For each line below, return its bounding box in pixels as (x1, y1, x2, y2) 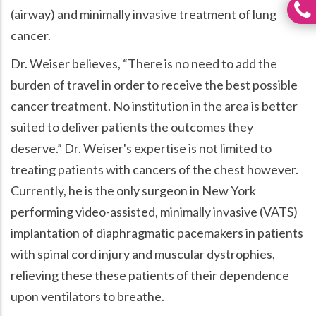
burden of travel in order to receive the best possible (11, 76, 298, 92)
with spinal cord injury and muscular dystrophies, (11, 245, 275, 262)
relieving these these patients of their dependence (11, 267, 289, 283)
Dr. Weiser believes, (11, 55, 123, 71)
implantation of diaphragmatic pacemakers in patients (11, 224, 303, 241)
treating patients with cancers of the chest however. (11, 161, 298, 177)
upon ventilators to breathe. (11, 288, 164, 304)
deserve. (11, 140, 57, 156)
